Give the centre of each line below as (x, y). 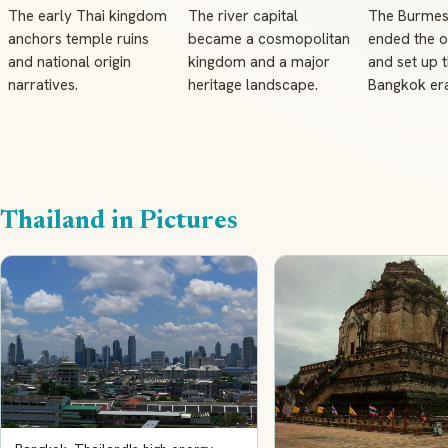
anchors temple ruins (78, 39)
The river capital (243, 16)
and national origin (69, 62)
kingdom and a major (259, 62)
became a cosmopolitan (269, 39)
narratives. (43, 85)
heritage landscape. (253, 85)
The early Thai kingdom (87, 16)
